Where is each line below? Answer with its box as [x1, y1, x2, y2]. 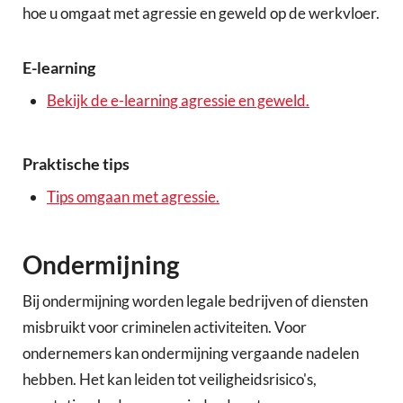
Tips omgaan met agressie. [47, 187, 219, 207]
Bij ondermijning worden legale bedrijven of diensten [22, 291, 368, 310]
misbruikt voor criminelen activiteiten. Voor [22, 317, 307, 336]
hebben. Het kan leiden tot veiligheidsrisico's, [22, 369, 317, 389]
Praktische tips [22, 154, 130, 175]
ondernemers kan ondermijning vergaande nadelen [22, 343, 359, 363]
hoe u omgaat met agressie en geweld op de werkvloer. [22, 4, 380, 23]
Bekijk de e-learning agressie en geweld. [47, 91, 309, 111]
